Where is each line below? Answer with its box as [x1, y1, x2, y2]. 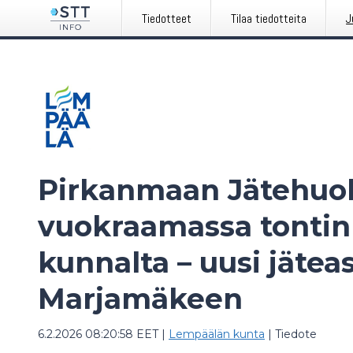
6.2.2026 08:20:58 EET [38, 327, 158, 341]
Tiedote [275, 327, 317, 341]
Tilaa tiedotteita [231, 10, 307, 27]
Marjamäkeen [38, 281, 243, 316]
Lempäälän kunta [169, 327, 265, 341]
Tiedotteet [142, 10, 192, 27]
